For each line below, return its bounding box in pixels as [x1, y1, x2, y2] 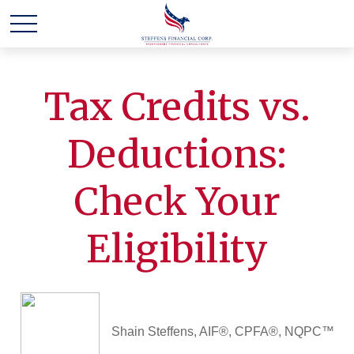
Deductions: [67, 130, 287, 178]
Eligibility [86, 225, 268, 273]
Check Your [73, 178, 281, 225]
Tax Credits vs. [43, 83, 311, 130]
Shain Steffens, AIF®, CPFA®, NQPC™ [111, 325, 334, 338]
